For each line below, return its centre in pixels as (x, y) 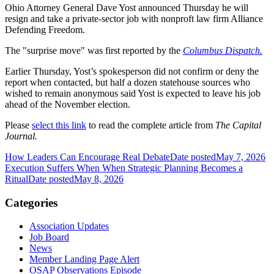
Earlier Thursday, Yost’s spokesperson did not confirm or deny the (132, 71)
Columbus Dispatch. (223, 50)
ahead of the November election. (68, 104)
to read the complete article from (151, 125)
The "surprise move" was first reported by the (94, 50)
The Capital (238, 125)
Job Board (49, 237)
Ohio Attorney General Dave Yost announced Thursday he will (127, 7)
